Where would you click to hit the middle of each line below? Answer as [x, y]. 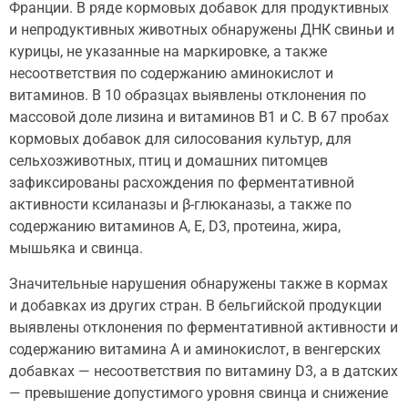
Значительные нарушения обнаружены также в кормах [199, 283]
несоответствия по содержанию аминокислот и [171, 74]
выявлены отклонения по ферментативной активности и [204, 327]
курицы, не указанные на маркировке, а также [168, 52]
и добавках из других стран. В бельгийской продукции [195, 305]
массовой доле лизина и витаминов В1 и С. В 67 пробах [199, 117]
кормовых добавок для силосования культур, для [180, 139]
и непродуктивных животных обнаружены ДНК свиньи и [202, 30]
